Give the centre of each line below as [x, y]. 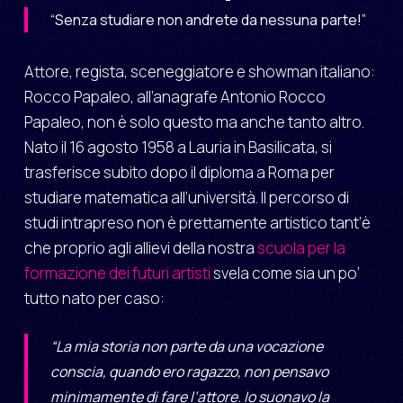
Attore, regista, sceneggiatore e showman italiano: [199, 71]
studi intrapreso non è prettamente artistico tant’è [197, 222]
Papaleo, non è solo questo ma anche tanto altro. [194, 121]
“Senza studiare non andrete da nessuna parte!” [208, 19]
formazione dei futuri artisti [117, 273]
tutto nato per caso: [94, 298]
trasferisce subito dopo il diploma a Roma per [179, 172]
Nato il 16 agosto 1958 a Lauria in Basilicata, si [178, 147]
